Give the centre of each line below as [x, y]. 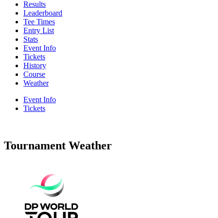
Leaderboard [43, 13]
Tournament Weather [58, 145]
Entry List [39, 30]
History [35, 65]
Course [34, 74]
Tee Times [39, 21]
